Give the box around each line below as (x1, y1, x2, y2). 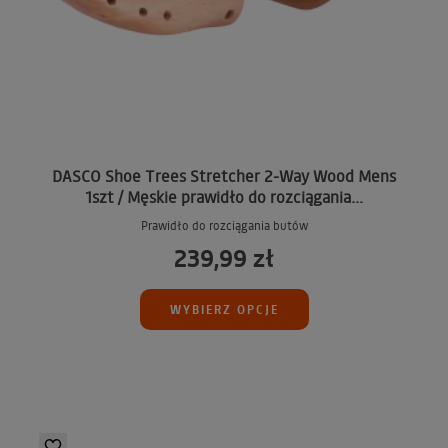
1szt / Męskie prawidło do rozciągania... (85, 186, 363, 208)
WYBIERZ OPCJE (169, 301, 279, 318)
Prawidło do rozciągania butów (140, 218, 308, 234)
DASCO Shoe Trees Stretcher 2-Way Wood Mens (52, 165, 396, 187)
